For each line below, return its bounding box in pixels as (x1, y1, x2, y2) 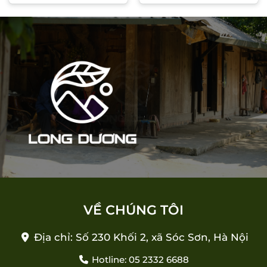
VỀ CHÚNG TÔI (83, 202, 184, 218)
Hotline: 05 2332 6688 (89, 254, 189, 266)
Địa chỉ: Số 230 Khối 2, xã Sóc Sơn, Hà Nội (33, 231, 249, 244)
